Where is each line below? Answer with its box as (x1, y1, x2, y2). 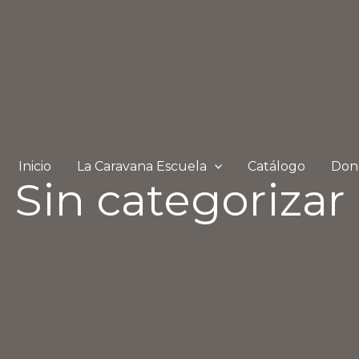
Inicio (18, 158, 51, 174)
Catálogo (248, 158, 306, 174)
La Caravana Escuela (76, 158, 207, 174)
